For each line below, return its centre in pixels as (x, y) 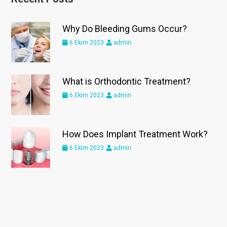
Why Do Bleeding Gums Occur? (125, 29)
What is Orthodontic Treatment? (127, 82)
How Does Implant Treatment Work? (135, 134)
